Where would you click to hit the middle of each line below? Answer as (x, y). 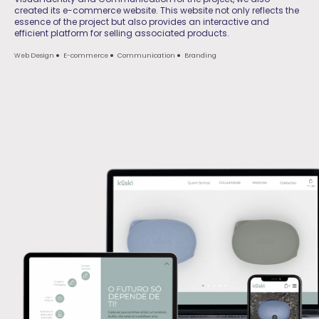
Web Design (34, 55)
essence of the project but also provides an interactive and (142, 21)
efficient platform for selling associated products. (122, 33)
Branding (200, 55)
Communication (146, 55)
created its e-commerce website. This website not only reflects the (157, 10)
